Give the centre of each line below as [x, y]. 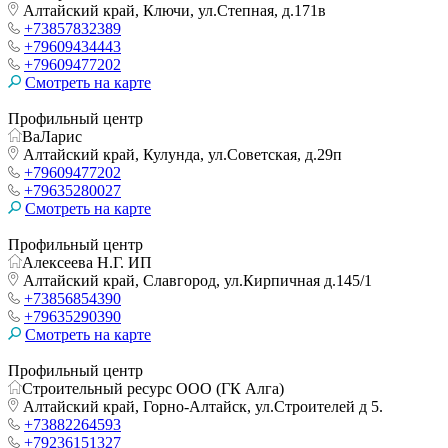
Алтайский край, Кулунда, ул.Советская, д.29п [180, 154]
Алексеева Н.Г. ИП [87, 262]
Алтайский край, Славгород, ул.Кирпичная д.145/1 [195, 280]
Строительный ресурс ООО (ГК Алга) [153, 388]
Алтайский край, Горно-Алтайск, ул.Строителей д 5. [201, 406]
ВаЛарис [52, 136]
